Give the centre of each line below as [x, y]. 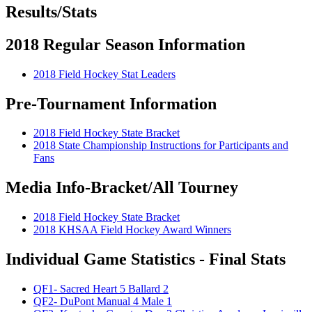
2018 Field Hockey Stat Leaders [104, 74]
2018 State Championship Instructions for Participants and [161, 146]
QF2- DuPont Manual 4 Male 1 [103, 302]
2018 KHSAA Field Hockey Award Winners [132, 230]
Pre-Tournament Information [111, 103]
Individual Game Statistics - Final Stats [146, 259]
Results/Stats [51, 11]
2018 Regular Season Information [125, 44]
